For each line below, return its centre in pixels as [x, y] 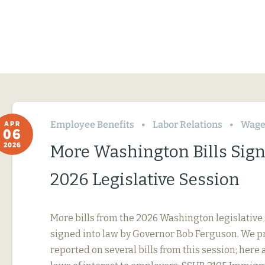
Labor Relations [188, 125]
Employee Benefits [92, 125]
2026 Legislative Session [145, 180]
